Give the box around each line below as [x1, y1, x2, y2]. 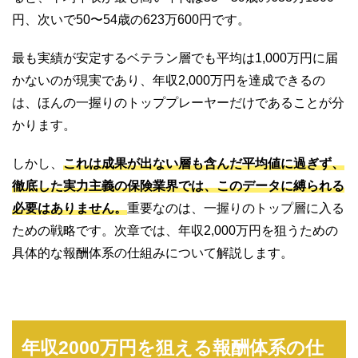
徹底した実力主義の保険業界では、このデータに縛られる [12, 178, 344, 193]
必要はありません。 [12, 201, 127, 215]
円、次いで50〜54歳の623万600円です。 [12, 12, 250, 26]
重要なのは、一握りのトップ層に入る [127, 201, 344, 215]
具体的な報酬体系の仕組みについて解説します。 [12, 245, 293, 260]
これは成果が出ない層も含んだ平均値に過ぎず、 [63, 156, 344, 170]
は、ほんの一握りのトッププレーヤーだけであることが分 [12, 95, 344, 109]
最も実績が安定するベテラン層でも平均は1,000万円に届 [12, 50, 338, 65]
